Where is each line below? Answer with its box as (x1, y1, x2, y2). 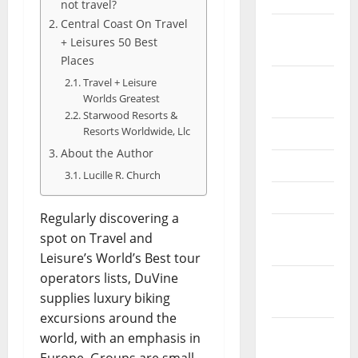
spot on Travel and (40, 229, 153, 248)
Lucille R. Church (82, 168, 161, 183)
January (271, 221, 322, 239)
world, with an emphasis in (40, 329, 201, 348)
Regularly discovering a (40, 209, 179, 228)
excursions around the (40, 309, 177, 328)
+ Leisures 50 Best (60, 34, 157, 50)
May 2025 (271, 157, 331, 175)
